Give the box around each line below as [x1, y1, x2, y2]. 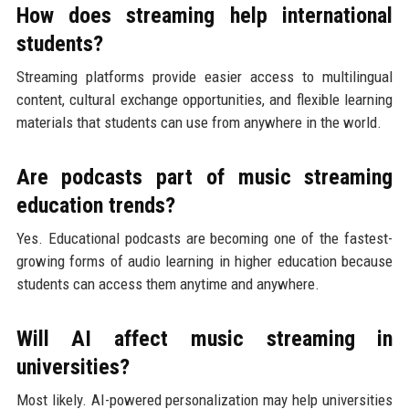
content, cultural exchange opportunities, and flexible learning [16, 90, 393, 110]
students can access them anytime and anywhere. [16, 275, 320, 294]
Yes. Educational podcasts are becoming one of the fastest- [16, 229, 393, 248]
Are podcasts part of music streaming [16, 164, 393, 191]
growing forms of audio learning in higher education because [16, 252, 393, 271]
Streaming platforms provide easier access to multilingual [16, 68, 393, 87]
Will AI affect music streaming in [16, 326, 393, 352]
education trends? [16, 193, 175, 219]
